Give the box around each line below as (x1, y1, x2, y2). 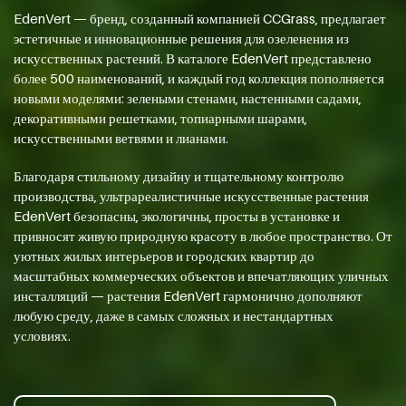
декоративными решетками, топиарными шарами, (14, 110, 307, 127)
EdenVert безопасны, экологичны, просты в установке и (14, 208, 340, 225)
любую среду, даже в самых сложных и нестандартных (14, 307, 333, 324)
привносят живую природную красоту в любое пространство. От (14, 227, 392, 245)
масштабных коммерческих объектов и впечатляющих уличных (14, 267, 389, 285)
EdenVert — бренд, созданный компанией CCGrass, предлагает (14, 10, 386, 27)
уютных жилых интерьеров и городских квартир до (14, 247, 314, 265)
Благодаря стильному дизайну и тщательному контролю (14, 168, 343, 185)
